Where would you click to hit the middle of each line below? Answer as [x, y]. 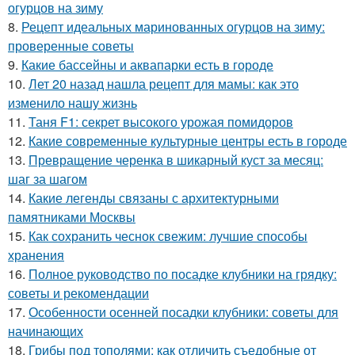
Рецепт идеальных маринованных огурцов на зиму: [173, 26]
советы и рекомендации [78, 292]
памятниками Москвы [72, 216]
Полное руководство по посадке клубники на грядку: [183, 273]
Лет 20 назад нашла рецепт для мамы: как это [164, 83]
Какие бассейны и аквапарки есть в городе [147, 64]
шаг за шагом [48, 178]
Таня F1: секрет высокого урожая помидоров [161, 121]
